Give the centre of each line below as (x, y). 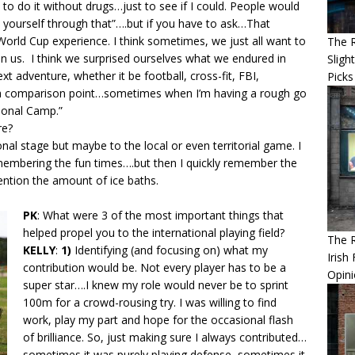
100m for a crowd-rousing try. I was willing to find (150, 303)
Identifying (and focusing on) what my (170, 250)
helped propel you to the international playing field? (154, 233)
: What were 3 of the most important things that (160, 216)
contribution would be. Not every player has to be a (155, 268)
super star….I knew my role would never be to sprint (156, 285)
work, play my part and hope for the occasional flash (158, 320)
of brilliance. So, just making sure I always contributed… (165, 338)
